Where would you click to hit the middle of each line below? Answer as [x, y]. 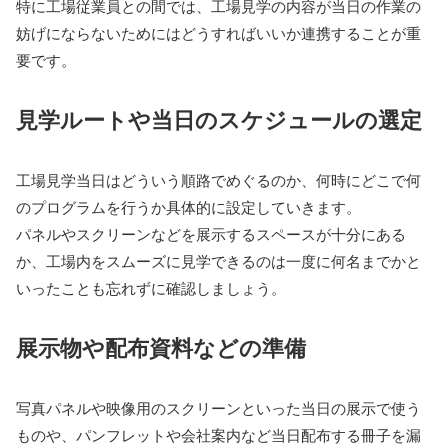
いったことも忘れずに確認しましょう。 [151, 288]
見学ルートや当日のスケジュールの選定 [219, 120]
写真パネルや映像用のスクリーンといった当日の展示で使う [218, 408]
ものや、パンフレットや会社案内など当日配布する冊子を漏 [218, 435]
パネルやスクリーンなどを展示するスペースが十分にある [211, 234]
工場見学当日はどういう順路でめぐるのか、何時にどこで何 [218, 180]
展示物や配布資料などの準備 [161, 348]
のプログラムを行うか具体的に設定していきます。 [188, 207]
